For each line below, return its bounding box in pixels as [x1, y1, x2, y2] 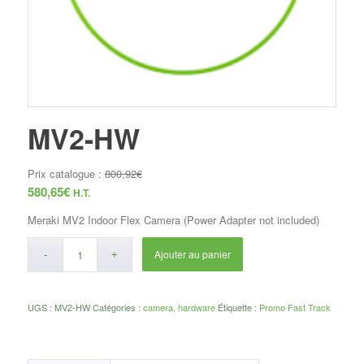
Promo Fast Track [258, 300, 331, 314]
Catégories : [92, 300, 143, 314]
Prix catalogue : [27, 165, 105, 181]
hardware [177, 300, 215, 314]
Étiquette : [217, 300, 259, 314]
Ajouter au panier [154, 246, 232, 261]
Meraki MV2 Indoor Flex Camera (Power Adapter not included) [27, 211, 319, 227]
